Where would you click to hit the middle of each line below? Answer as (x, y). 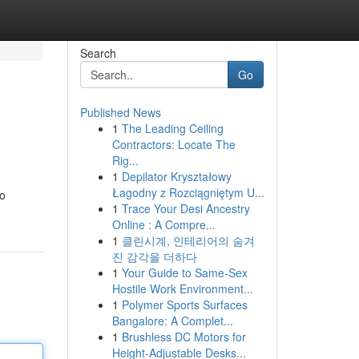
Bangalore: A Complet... (172, 321)
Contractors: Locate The (173, 144)
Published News (120, 112)
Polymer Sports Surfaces (184, 305)
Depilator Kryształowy (176, 176)
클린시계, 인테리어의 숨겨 (188, 240)
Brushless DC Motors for (184, 337)
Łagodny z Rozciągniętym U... (188, 192)
